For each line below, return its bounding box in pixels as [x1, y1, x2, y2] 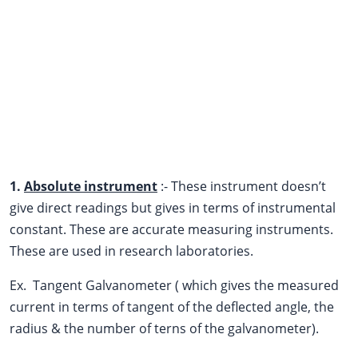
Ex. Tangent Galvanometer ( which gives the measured [10, 276, 339, 294]
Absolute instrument [24, 177, 157, 195]
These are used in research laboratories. [10, 241, 253, 260]
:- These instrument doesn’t [157, 177, 326, 195]
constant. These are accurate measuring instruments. [10, 220, 333, 238]
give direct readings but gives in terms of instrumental [10, 198, 336, 217]
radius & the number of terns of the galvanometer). [10, 319, 319, 337]
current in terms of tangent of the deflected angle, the [10, 297, 334, 316]
